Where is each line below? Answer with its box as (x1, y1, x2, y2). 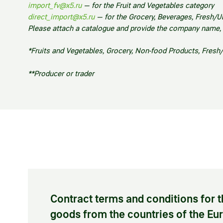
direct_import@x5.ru (28, 12, 95, 22)
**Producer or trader (28, 69, 94, 78)
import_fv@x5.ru (28, 1, 82, 10)
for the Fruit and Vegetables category (92, 1, 214, 10)
